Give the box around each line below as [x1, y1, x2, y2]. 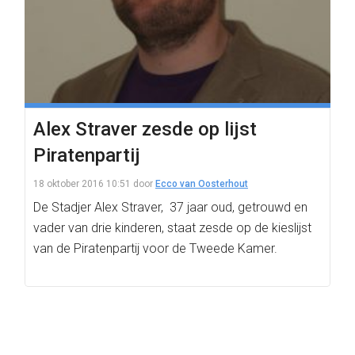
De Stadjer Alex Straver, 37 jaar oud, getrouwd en [33, 200, 307, 215]
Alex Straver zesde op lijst [33, 118, 257, 140]
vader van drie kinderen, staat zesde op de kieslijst [33, 220, 311, 235]
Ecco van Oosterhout [155, 178, 248, 189]
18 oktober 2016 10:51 [33, 178, 131, 189]
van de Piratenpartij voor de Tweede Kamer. [33, 241, 277, 256]
